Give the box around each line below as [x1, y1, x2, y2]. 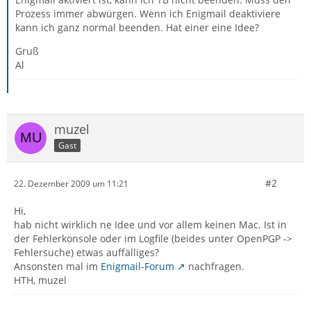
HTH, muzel [14, 274, 67, 287]
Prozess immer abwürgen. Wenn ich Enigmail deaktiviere [15, 7, 280, 20]
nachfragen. [185, 260, 244, 273]
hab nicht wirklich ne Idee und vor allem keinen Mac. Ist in [14, 218, 287, 231]
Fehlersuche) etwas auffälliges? [14, 246, 159, 259]
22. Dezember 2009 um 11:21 [14, 177, 128, 190]
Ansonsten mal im [14, 260, 101, 273]
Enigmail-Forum [101, 260, 174, 273]
